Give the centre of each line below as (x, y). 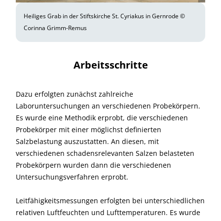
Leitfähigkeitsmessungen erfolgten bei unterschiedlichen (110, 201)
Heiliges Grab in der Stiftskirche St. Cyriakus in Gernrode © (104, 16)
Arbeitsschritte (110, 65)
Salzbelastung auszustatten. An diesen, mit (87, 142)
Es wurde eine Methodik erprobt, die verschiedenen (102, 118)
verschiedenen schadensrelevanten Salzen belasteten (105, 153)
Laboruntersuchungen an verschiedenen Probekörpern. (108, 106)
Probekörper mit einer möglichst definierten (89, 130)
